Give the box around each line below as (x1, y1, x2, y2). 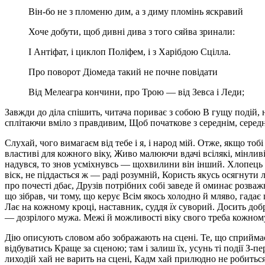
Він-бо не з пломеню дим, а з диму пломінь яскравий (28, 7, 243, 17)
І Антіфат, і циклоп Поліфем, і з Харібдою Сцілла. (28, 47, 231, 57)
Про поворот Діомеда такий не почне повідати (28, 67, 218, 77)
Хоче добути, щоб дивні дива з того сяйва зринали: (28, 27, 235, 37)
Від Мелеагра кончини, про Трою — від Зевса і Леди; (28, 87, 244, 98)
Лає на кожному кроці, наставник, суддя (5, 202, 170, 212)
